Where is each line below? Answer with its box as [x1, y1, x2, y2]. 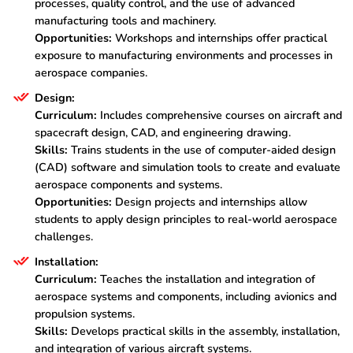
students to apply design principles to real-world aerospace [35, 211, 337, 228]
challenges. [35, 229, 93, 245]
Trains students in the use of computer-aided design [68, 142, 336, 158]
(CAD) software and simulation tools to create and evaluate [35, 159, 340, 176]
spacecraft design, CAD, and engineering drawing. [35, 124, 291, 141]
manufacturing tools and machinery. [35, 13, 216, 29]
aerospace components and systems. [35, 176, 222, 193]
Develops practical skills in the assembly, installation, [68, 323, 340, 340]
